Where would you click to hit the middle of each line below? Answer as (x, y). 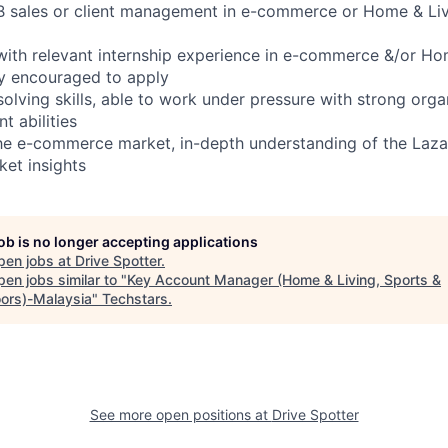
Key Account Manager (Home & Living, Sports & (284, 279)
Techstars (135, 298)
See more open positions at (180, 414)
